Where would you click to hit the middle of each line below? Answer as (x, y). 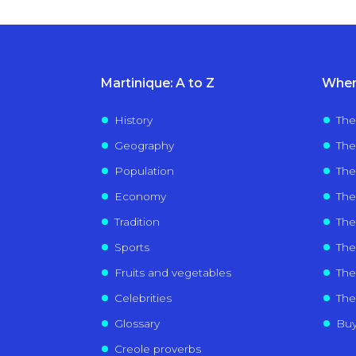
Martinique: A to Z (157, 83)
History (133, 120)
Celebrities (143, 298)
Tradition (137, 222)
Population (144, 171)
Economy (140, 197)
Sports (132, 248)
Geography (144, 146)
